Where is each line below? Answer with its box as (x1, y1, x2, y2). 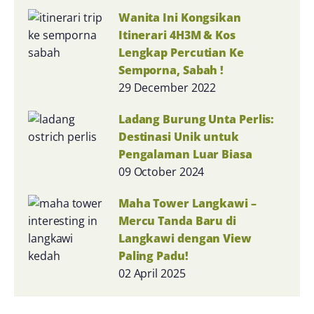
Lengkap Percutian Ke (118, 44, 244, 60)
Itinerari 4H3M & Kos (118, 27, 235, 43)
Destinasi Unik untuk (118, 128, 239, 144)
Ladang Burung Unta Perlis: (118, 111, 275, 127)
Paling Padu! (118, 247, 189, 264)
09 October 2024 (118, 163, 205, 179)
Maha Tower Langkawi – (118, 195, 257, 211)
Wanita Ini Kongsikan (118, 9, 241, 25)
